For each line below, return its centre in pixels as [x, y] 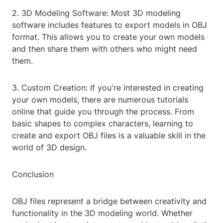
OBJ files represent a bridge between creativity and [109, 201]
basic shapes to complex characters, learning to [103, 124]
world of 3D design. [49, 148]
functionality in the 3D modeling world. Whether [102, 213]
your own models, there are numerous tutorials [100, 100]
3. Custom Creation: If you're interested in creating [108, 88]
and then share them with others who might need [105, 49]
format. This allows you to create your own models [108, 37]
